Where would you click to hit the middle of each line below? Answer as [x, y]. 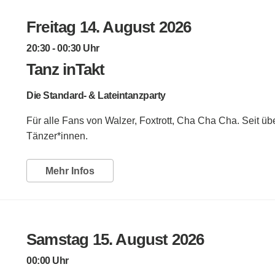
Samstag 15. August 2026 [115, 239]
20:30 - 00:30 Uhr [63, 48]
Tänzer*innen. [57, 136]
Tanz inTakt [65, 69]
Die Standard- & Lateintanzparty [96, 95]
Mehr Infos [70, 171]
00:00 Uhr [48, 260]
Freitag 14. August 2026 [109, 27]
